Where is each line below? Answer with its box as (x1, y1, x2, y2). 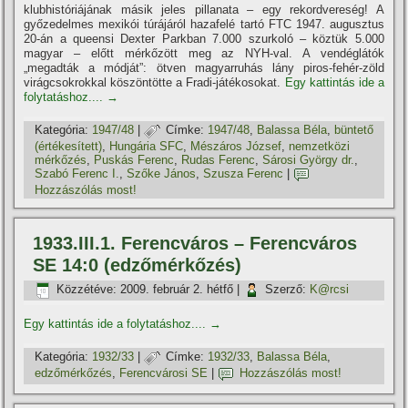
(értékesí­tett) (35, 138, 103, 153)
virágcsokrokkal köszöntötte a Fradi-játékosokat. (24, 75, 285, 89)
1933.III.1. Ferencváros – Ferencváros (33, 232, 358, 253)
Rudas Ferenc (181, 152, 256, 167)
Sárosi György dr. (262, 152, 355, 167)
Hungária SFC (109, 138, 184, 153)
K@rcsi (310, 282, 350, 297)
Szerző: (265, 282, 307, 297)
